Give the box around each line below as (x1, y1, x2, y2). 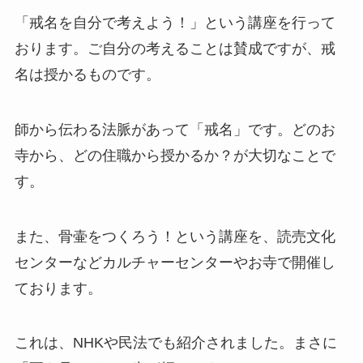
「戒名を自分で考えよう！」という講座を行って (14, 14, 335, 31)
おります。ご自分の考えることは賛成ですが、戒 (14, 40, 335, 57)
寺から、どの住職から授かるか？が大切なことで (14, 147, 335, 164)
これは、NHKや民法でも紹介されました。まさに (14, 335, 337, 352)
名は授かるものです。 (14, 66, 160, 83)
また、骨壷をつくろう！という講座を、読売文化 (14, 228, 335, 245)
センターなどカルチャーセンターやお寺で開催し (14, 254, 335, 271)
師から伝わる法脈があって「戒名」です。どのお (14, 121, 335, 138)
